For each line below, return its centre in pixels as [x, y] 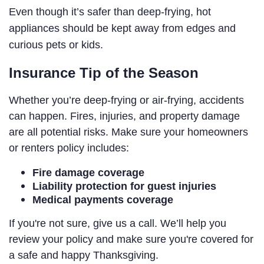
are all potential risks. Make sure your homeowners [128, 132]
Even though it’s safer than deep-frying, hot [110, 12]
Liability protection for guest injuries [124, 187]
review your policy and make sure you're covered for [131, 240]
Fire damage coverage [88, 173]
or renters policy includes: [69, 148]
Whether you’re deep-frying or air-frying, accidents [126, 100]
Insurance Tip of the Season [104, 73]
